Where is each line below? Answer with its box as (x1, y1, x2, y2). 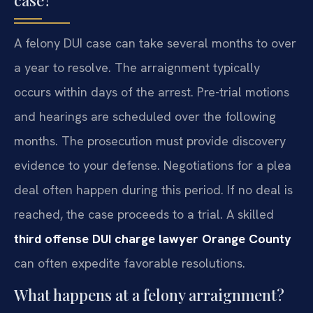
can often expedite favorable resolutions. (14, 255, 245, 272)
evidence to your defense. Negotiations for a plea (14, 157, 291, 174)
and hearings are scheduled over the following (14, 108, 276, 125)
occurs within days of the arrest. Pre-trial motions (14, 84, 289, 101)
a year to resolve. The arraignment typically (14, 59, 260, 76)
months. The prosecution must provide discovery (14, 133, 286, 150)
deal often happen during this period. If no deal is (14, 182, 293, 198)
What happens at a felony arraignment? (14, 284, 284, 305)
